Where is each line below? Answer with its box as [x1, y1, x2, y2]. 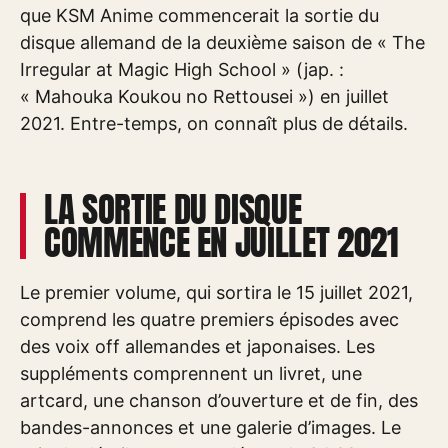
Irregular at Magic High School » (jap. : [20, 59, 344, 80]
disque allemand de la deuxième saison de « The [20, 32, 425, 53]
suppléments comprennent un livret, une [20, 363, 362, 384]
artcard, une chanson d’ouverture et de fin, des [20, 390, 418, 411]
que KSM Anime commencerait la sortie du [20, 5, 379, 26]
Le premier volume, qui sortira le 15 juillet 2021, [20, 282, 413, 303]
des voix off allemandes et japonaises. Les [20, 336, 375, 357]
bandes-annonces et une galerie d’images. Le [20, 417, 401, 438]
